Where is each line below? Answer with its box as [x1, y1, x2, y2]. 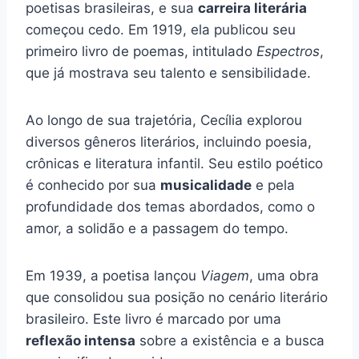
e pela [252, 177, 295, 194]
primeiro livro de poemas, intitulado [26, 43, 256, 60]
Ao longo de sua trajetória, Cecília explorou [26, 112, 302, 129]
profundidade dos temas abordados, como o [26, 199, 315, 216]
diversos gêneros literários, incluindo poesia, [26, 134, 312, 151]
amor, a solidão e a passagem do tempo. [26, 220, 288, 237]
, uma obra [249, 268, 319, 284]
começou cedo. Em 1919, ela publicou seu [26, 22, 296, 38]
